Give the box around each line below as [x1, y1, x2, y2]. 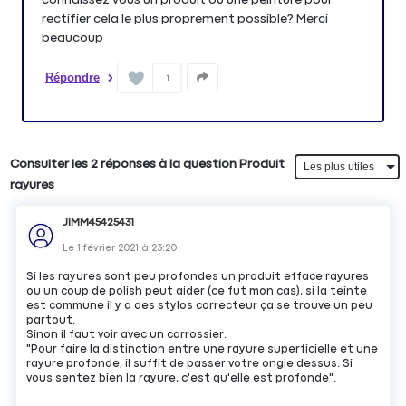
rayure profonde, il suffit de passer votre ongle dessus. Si [26, 358, 353, 371]
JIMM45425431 [63, 217, 135, 229]
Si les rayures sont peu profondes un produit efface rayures [26, 271, 370, 284]
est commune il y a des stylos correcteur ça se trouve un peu [26, 300, 373, 313]
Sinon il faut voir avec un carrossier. [26, 329, 227, 342]
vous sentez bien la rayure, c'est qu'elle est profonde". [26, 372, 337, 385]
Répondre [45, 70, 100, 84]
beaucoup [42, 31, 103, 44]
